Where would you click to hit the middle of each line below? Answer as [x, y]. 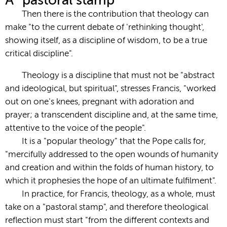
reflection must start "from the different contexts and [107, 220]
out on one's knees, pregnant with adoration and [100, 102]
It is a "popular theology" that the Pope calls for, [114, 141]
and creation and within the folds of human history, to [109, 168]
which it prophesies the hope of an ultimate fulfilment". [111, 181]
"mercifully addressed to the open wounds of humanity [112, 155]
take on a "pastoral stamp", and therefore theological [107, 207]
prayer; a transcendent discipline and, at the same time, [111, 115]
